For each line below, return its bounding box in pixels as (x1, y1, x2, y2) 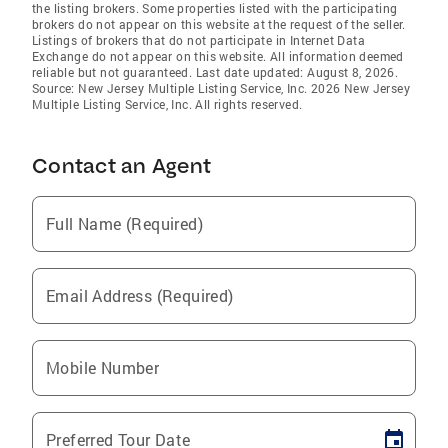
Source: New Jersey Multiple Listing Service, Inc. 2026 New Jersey (32, 80, 410, 96)
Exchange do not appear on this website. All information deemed (32, 48, 404, 64)
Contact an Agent (32, 153, 211, 178)
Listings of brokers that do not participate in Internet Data (32, 32, 365, 48)
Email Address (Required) (46, 285, 234, 306)
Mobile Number (46, 357, 160, 378)
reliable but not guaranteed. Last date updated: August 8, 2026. (32, 64, 399, 80)
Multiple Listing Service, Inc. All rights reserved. (32, 96, 303, 112)
